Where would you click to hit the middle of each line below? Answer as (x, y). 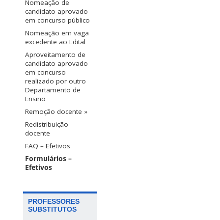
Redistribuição (47, 124)
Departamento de (53, 90)
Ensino (35, 99)
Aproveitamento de (55, 55)
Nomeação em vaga (57, 33)
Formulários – (48, 159)
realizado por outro (55, 81)
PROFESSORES (54, 202)
